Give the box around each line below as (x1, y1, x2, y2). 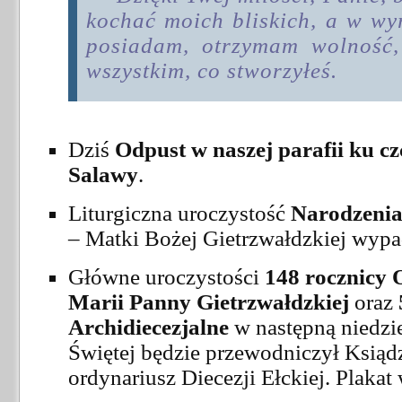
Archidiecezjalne (68, 314, 229, 339)
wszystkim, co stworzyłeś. (86, 57, 350, 83)
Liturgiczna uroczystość (68, 200, 291, 225)
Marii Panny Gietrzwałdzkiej (68, 289, 349, 314)
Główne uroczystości (68, 264, 265, 289)
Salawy (68, 162, 138, 187)
